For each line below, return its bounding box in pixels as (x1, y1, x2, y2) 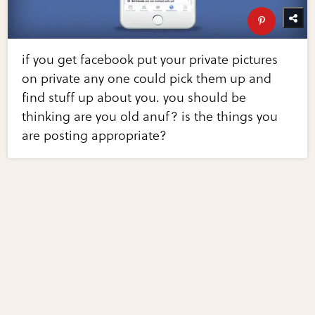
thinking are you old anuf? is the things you (22, 108, 278, 124)
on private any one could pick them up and (22, 70, 272, 86)
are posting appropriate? (22, 127, 167, 143)
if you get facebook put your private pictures (22, 51, 278, 67)
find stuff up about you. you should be (22, 89, 247, 105)
